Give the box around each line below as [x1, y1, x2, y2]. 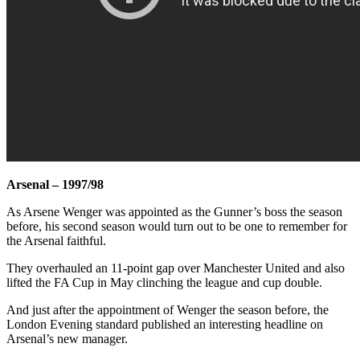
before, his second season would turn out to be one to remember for [6, 219, 347, 233]
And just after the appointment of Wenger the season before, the [6, 302, 329, 317]
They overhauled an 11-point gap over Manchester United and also [6, 260, 345, 275]
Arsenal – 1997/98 [6, 177, 104, 191]
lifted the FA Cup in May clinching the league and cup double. [6, 275, 322, 289]
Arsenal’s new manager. [6, 331, 128, 346]
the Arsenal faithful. [6, 233, 106, 247]
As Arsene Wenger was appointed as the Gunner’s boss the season [6, 204, 342, 219]
